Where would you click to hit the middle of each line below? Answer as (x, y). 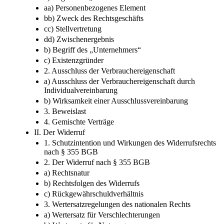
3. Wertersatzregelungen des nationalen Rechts (117, 204)
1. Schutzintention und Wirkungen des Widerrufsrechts (130, 142)
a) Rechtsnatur (67, 172)
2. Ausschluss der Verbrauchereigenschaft (109, 70)
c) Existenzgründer (74, 60)
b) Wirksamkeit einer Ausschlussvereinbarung (116, 100)
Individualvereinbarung (81, 90)
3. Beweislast (65, 111)
